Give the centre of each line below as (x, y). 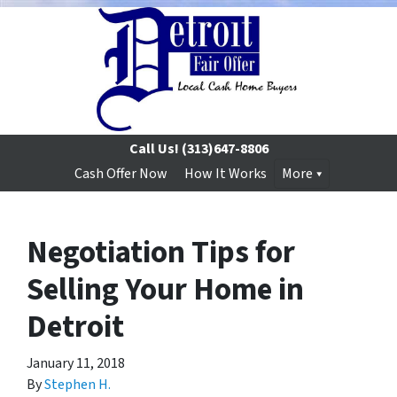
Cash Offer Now (121, 174)
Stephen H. (78, 385)
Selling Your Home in (165, 290)
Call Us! (154, 149)
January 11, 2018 (76, 363)
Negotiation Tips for (161, 253)
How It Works (226, 174)
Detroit (75, 327)
